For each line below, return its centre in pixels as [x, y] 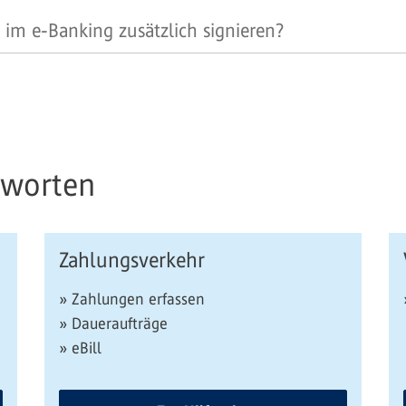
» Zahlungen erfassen [132, 299]
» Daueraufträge [113, 324]
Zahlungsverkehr [132, 260]
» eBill [80, 348]
